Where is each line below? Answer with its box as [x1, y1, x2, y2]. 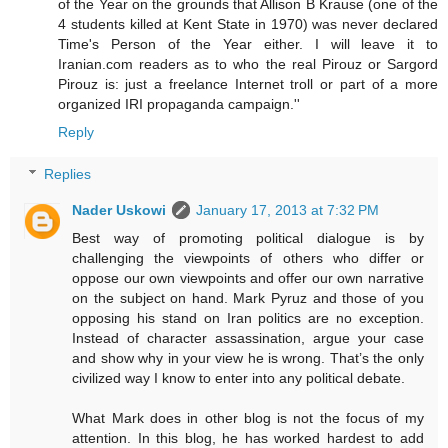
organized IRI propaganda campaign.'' [58, 96, 300, 113]
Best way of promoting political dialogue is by [72, 229, 424, 246]
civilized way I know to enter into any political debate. [72, 369, 406, 386]
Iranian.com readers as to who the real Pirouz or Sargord [58, 56, 438, 73]
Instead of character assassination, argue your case [72, 329, 424, 346]
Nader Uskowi [72, 201, 167, 218]
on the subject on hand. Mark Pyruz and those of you [72, 289, 424, 306]
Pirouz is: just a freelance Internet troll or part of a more [58, 76, 438, 93]
